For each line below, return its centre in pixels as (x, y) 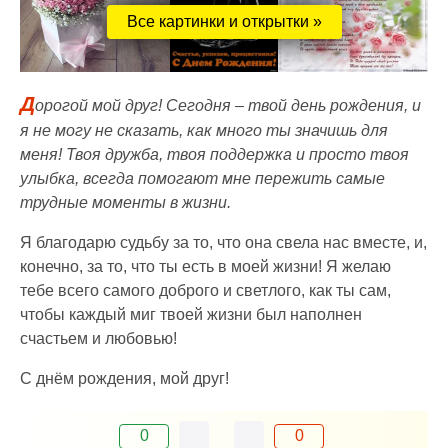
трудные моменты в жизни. (125, 203)
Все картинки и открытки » (224, 22)
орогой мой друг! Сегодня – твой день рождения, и (228, 106)
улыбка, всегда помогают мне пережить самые (202, 179)
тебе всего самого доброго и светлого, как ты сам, (205, 291)
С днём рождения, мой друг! (124, 379)
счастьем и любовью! (98, 339)
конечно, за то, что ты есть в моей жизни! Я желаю (205, 267)
